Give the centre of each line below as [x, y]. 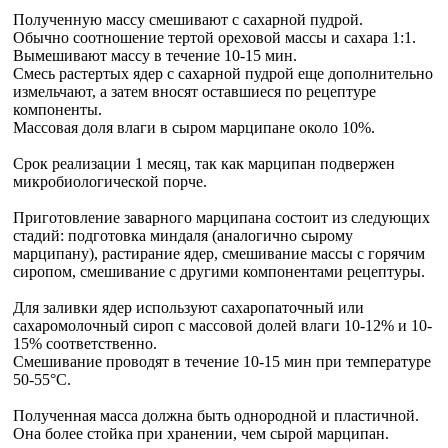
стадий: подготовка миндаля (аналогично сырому [183, 235]
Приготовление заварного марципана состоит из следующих [221, 217]
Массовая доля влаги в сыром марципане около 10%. [194, 127]
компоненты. [57, 109]
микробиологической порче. [110, 181]
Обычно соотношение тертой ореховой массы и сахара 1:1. [214, 37]
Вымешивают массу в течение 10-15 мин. [155, 55]
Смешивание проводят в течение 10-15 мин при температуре [222, 361]
